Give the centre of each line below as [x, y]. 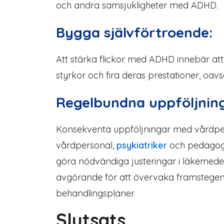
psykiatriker [142, 145]
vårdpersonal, [86, 145]
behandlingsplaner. [95, 193]
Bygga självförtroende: [134, 32]
